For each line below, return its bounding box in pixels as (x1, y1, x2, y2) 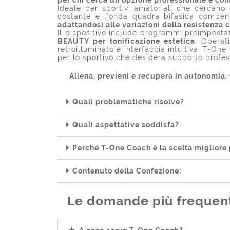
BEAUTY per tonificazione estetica (57, 36, 196, 45)
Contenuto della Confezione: (72, 166, 181, 175)
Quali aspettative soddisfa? (72, 120, 179, 129)
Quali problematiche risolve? (72, 97, 184, 106)
